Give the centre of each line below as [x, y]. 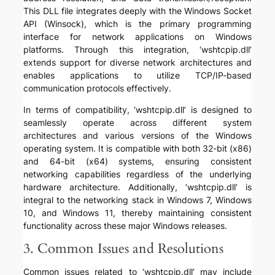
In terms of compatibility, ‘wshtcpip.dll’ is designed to [137, 110]
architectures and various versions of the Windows [137, 136]
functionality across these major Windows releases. [126, 226]
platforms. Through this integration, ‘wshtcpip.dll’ [137, 50]
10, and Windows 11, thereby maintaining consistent [137, 213]
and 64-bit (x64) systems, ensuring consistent [137, 161]
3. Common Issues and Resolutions [124, 249]
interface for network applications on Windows [137, 37]
